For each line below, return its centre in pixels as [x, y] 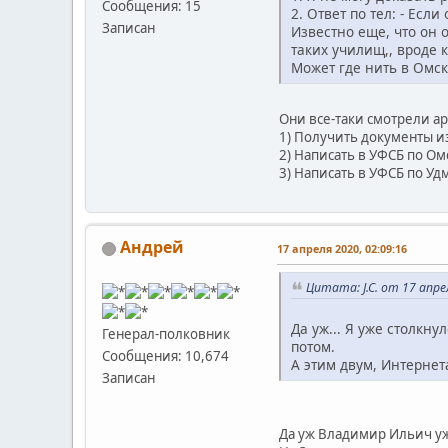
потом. [313, 346]
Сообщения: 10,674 [165, 356]
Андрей [152, 247]
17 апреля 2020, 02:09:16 [342, 249]
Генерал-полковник [166, 334]
